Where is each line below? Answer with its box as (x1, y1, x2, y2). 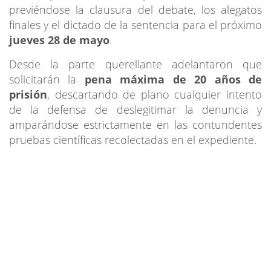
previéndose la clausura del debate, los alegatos (9, 2, 262, 17)
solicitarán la (9, 71, 85, 87)
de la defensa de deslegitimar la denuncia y (9, 102, 262, 117)
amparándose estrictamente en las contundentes (9, 117, 262, 132)
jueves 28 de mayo (9, 32, 109, 47)
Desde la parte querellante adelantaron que (9, 56, 262, 71)
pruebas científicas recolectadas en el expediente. (9, 132, 256, 147)
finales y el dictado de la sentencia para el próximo (9, 17, 262, 32)
